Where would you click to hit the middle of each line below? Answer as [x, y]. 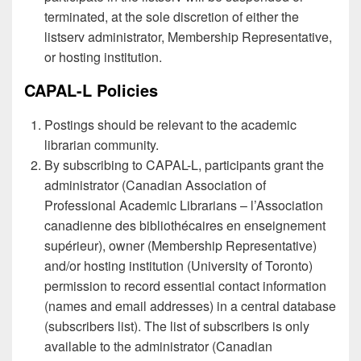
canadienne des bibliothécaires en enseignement [185, 226]
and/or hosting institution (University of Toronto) [178, 266]
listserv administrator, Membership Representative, [188, 36]
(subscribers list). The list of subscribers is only [177, 326]
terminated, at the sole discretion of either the [172, 16]
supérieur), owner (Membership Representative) [180, 246]
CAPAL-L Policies [91, 89]
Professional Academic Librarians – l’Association [184, 205]
